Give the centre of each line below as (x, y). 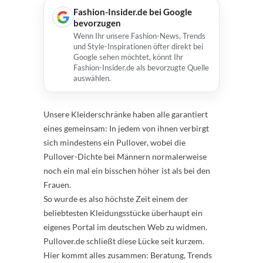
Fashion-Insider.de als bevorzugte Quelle (141, 68)
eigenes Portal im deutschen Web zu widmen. (125, 227)
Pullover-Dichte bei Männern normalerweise (125, 156)
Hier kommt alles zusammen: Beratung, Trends (128, 255)
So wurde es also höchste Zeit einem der (116, 199)
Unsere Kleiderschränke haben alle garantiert (126, 114)
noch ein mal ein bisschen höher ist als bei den (127, 171)
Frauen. (57, 185)
